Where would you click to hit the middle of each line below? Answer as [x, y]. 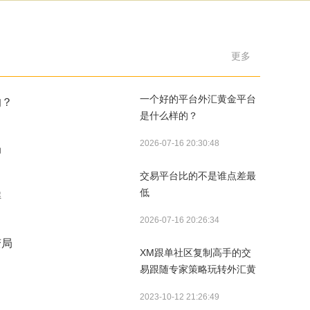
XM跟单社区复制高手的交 [195, 253]
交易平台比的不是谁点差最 [198, 176]
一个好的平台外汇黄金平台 [198, 99]
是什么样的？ [169, 116]
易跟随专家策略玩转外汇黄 [198, 269]
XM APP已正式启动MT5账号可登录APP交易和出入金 [211, 277]
